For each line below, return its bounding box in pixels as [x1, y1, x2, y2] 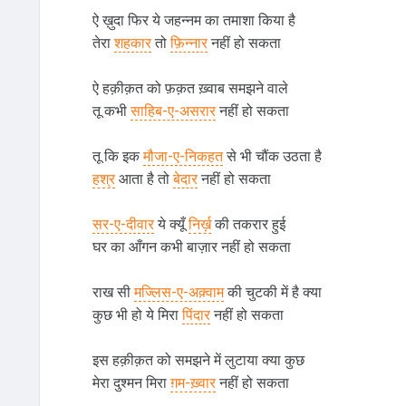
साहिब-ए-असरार [130, 102, 216, 121]
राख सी [92, 284, 134, 302]
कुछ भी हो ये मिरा [92, 306, 182, 324]
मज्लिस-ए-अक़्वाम [133, 284, 224, 302]
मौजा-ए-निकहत [142, 148, 223, 166]
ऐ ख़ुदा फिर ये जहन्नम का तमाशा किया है [92, 12, 295, 30]
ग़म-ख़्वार [169, 374, 216, 392]
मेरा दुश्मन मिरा [92, 374, 170, 392]
